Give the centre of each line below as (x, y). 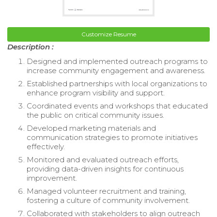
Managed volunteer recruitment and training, (106, 191)
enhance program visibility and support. (96, 93)
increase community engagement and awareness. (116, 70)
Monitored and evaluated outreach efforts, (103, 159)
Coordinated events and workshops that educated (117, 106)
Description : (31, 46)
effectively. (46, 146)
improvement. (52, 178)
